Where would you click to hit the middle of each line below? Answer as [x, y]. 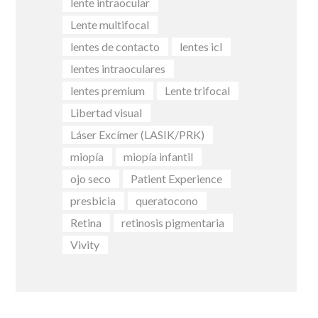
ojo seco [91, 179]
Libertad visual [106, 113]
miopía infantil [159, 157]
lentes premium [108, 91]
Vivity [85, 245]
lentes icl [201, 47]
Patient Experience [177, 179]
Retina [86, 223]
